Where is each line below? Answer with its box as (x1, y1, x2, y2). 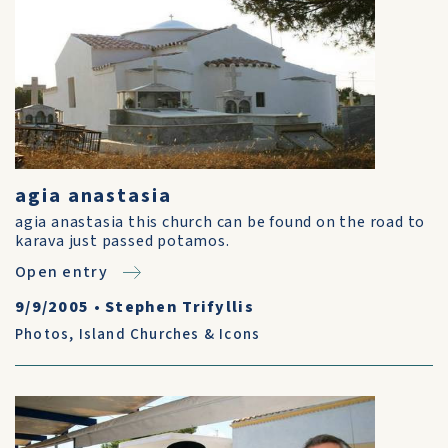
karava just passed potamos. (15, 230, 230, 252)
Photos (15, 324, 70, 345)
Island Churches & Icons (78, 324, 261, 345)
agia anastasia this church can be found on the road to (15, 211, 426, 233)
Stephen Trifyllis (105, 296, 254, 318)
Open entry (15, 261, 108, 283)
